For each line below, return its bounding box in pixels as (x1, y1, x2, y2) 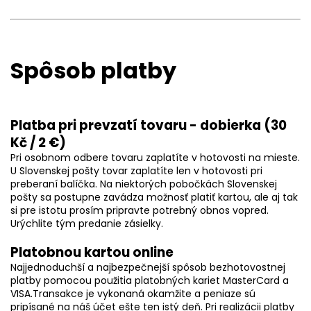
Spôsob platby (10, 55, 176, 86)
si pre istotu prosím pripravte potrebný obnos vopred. (10, 203, 269, 217)
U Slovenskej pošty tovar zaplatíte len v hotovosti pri (10, 164, 262, 178)
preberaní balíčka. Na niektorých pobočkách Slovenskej (10, 177, 277, 191)
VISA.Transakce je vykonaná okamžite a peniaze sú (10, 287, 255, 301)
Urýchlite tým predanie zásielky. (10, 217, 163, 230)
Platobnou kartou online (10, 243, 174, 262)
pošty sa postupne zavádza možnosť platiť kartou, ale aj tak (10, 190, 298, 204)
